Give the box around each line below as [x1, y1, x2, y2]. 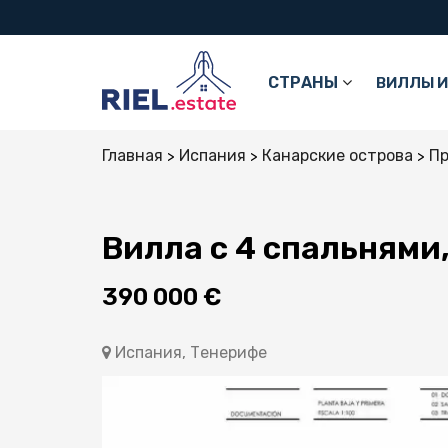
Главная [102, 146, 163, 165]
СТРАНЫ [268, 73, 338, 92]
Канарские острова [262, 146, 413, 165]
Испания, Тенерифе [115, 343, 267, 362]
